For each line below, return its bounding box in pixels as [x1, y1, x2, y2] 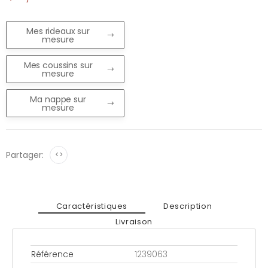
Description [163, 200, 212, 212]
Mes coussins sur [23, 59, 93, 71]
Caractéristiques [56, 200, 128, 212]
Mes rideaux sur [26, 25, 90, 37]
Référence [31, 248, 74, 261]
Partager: [6, 149, 44, 162]
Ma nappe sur [30, 93, 86, 105]
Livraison [115, 215, 153, 227]
